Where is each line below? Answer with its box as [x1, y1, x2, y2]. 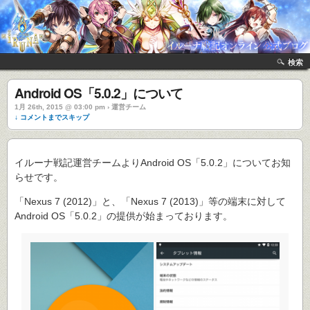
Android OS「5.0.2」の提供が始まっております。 [15, 210, 232, 221]
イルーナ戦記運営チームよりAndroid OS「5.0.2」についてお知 [15, 157, 291, 168]
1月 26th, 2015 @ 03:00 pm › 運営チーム [15, 103, 146, 111]
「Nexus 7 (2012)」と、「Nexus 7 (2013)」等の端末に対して [15, 196, 286, 207]
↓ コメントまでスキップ [15, 113, 89, 121]
